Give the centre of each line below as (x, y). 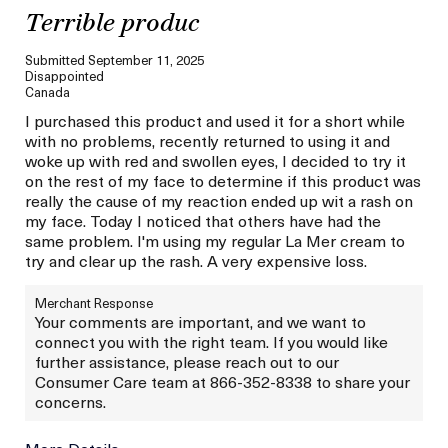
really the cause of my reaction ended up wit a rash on (219, 199)
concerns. (70, 400)
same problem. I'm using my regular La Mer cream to (215, 239)
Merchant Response (94, 302)
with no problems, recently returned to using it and (207, 139)
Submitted (56, 59)
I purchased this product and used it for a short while (215, 119)
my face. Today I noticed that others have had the (203, 219)
